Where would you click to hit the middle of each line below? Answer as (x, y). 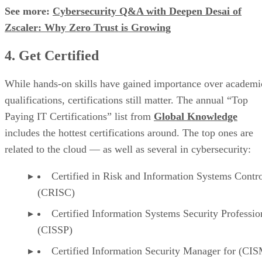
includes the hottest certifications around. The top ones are (129, 133)
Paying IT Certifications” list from (79, 117)
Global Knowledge (196, 117)
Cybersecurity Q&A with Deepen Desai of (147, 11)
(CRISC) (58, 193)
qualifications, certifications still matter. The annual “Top (126, 100)
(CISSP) (55, 230)
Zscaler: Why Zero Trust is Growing (88, 28)
